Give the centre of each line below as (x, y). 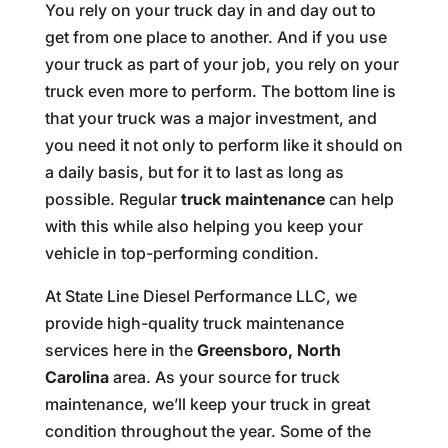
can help (359, 199)
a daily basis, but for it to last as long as (194, 172)
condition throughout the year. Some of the (207, 431)
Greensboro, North (268, 350)
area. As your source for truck (224, 377)
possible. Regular (112, 199)
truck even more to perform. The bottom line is (220, 91)
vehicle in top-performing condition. (181, 253)
